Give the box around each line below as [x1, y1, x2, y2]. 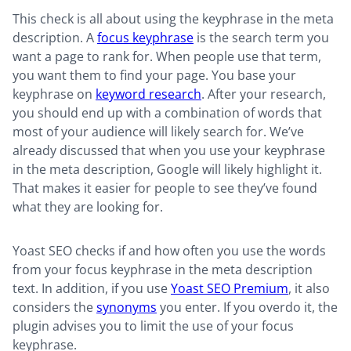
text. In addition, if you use [13, 280, 171, 298]
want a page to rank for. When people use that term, [13, 48, 321, 66]
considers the [13, 299, 96, 317]
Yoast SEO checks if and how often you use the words [13, 242, 326, 260]
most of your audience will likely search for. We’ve [13, 123, 304, 141]
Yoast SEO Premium [171, 280, 288, 298]
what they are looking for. [13, 198, 166, 216]
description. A [13, 29, 97, 47]
